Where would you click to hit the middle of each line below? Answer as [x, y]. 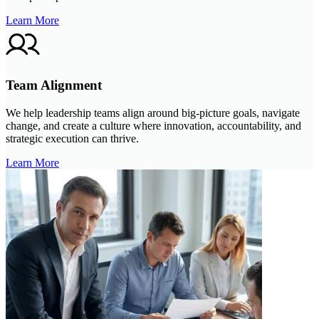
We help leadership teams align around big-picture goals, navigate [153, 113]
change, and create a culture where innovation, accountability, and [153, 125]
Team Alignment [54, 85]
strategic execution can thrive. [72, 138]
